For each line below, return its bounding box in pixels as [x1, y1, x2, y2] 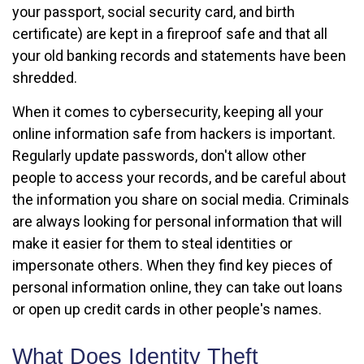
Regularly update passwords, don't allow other [12, 147, 306, 164]
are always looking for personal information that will [12, 213, 342, 230]
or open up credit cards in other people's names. [12, 301, 322, 318]
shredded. [12, 69, 77, 86]
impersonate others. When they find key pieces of [12, 257, 333, 274]
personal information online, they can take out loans [12, 279, 343, 296]
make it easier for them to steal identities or [12, 235, 292, 252]
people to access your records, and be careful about [12, 169, 346, 186]
